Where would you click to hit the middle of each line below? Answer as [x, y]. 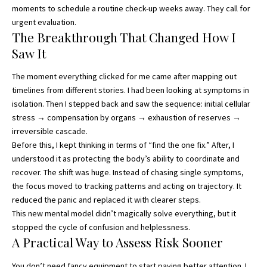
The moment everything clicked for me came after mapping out [124, 77]
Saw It [29, 53]
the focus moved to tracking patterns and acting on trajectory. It [127, 186]
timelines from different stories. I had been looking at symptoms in [131, 90]
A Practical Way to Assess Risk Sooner [117, 242]
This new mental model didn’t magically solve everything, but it [124, 214]
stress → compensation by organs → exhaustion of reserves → [126, 118]
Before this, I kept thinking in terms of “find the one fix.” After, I [123, 145]
